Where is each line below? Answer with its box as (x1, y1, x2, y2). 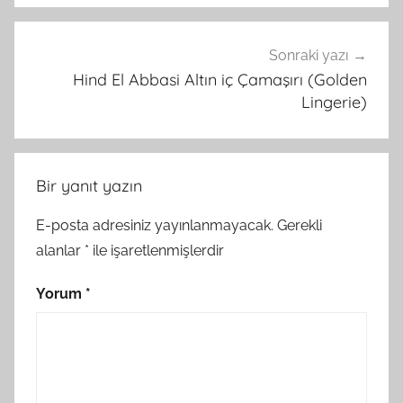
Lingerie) (301, 92, 367, 113)
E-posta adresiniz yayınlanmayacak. (36, 216, 273, 234)
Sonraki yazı (269, 47, 348, 65)
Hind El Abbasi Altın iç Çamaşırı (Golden (73, 69, 367, 91)
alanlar (36, 241, 85, 259)
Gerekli (277, 216, 322, 234)
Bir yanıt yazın (36, 175, 142, 196)
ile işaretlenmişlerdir (89, 241, 224, 259)
